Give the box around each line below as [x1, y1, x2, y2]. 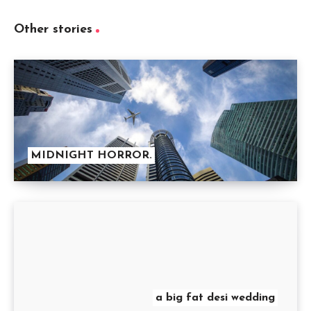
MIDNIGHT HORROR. [31, 149, 152, 161]
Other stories [14, 22, 92, 36]
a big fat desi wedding [155, 292, 275, 303]
